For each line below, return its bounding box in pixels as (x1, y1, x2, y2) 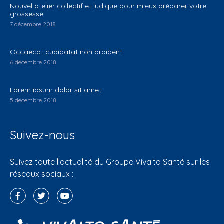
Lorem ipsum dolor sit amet (10, 85, 101, 94)
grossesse (10, 9, 43, 18)
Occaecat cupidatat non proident (10, 47, 122, 56)
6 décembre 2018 (10, 58, 56, 66)
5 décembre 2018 (10, 96, 56, 104)
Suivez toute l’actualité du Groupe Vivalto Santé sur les (10, 156, 210, 167)
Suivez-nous (10, 127, 75, 142)
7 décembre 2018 (10, 20, 56, 28)
